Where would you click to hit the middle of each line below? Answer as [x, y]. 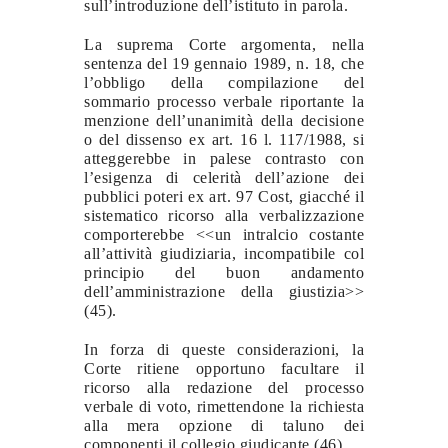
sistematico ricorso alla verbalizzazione [224, 215]
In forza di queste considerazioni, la [224, 349]
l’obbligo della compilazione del [224, 82]
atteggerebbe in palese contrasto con [224, 158]
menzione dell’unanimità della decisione [224, 120]
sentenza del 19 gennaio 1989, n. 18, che [224, 63]
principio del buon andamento [224, 272]
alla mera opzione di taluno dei [224, 425]
